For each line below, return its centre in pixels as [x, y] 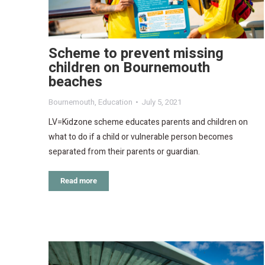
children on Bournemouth [129, 67]
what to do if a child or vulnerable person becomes [141, 137]
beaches [75, 82]
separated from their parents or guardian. [124, 151]
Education [115, 102]
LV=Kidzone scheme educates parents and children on [148, 122]
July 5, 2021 [161, 102]
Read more [79, 180]
